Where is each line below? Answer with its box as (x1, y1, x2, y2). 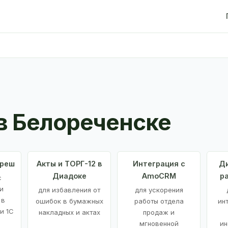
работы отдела (134, 196, 184, 205)
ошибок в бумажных (35, 196, 103, 205)
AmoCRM (141, 171, 176, 180)
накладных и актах (38, 208, 100, 216)
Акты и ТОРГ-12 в (37, 159, 102, 168)
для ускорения (134, 185, 183, 194)
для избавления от (38, 185, 100, 194)
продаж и (143, 208, 175, 216)
